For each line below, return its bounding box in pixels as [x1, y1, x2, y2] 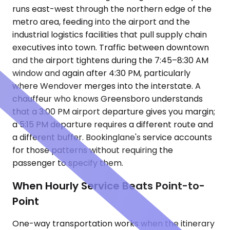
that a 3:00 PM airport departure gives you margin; [12, 106, 215, 118]
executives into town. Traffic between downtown [12, 42, 209, 54]
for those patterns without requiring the [12, 144, 173, 157]
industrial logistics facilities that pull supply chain [12, 29, 207, 41]
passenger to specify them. [12, 157, 123, 169]
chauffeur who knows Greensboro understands [12, 93, 203, 105]
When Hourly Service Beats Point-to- [12, 178, 205, 193]
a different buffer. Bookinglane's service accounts [12, 131, 212, 144]
